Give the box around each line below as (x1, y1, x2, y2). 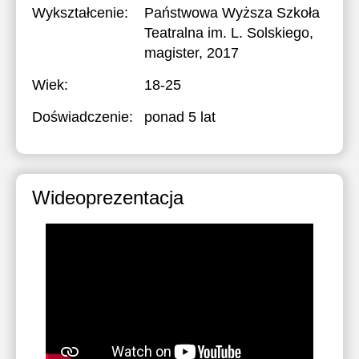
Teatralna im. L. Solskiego (144, 25, 309, 41)
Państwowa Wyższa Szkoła (144, 5, 320, 21)
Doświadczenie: (32, 109, 133, 125)
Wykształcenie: (32, 5, 128, 21)
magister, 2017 (144, 45, 239, 61)
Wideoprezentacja (32, 187, 184, 208)
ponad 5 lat (144, 109, 216, 125)
